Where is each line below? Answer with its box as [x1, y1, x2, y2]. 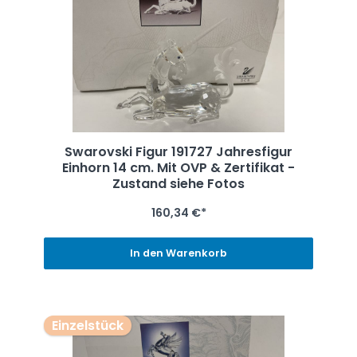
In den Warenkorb [130, 246, 227, 261]
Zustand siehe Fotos [112, 174, 245, 193]
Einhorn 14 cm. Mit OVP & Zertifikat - [62, 158, 288, 177]
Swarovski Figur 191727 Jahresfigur [65, 142, 292, 161]
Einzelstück [51, 316, 124, 335]
